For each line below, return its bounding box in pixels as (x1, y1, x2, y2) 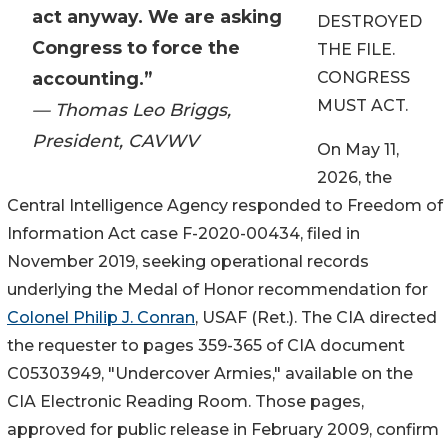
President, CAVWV (32, 130, 199, 152)
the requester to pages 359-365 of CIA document (7, 336, 405, 356)
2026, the (317, 168, 392, 188)
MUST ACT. (317, 96, 408, 116)
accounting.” (32, 68, 152, 90)
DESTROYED (317, 12, 422, 32)
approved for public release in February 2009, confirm (7, 420, 439, 440)
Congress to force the (32, 37, 240, 59)
